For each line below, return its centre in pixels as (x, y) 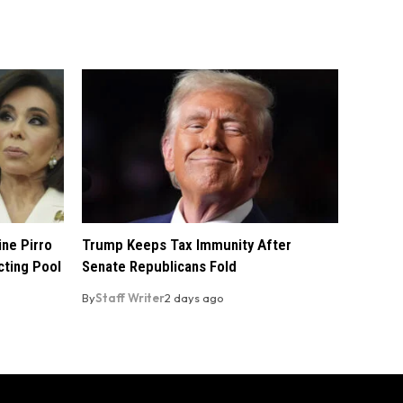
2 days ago (194, 298)
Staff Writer (130, 298)
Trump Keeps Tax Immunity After (187, 245)
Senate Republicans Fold (159, 267)
